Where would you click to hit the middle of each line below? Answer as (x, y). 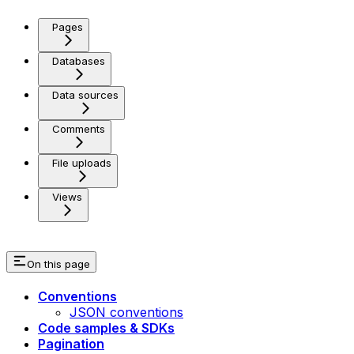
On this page (58, 264)
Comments (79, 128)
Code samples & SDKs (106, 328)
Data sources (85, 94)
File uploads (82, 162)
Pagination (71, 344)
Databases (79, 60)
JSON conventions (126, 313)
